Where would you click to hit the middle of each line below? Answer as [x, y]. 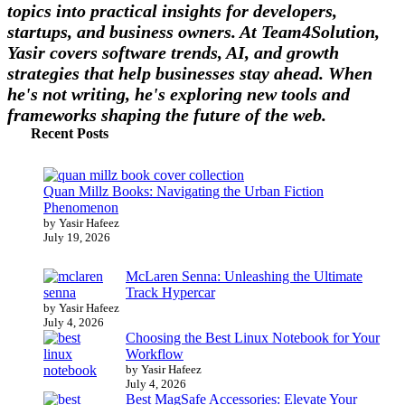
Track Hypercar [170, 292]
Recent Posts [70, 133]
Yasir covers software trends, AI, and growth [173, 52]
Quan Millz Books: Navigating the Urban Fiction [184, 192]
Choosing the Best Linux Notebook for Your [253, 338]
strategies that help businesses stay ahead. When [190, 73]
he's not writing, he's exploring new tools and [179, 94]
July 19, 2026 [77, 238]
